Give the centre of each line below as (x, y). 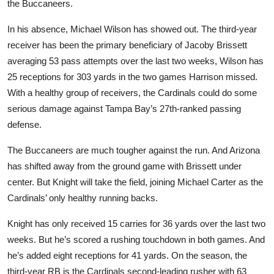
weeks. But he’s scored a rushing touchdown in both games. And (136, 239)
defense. (24, 124)
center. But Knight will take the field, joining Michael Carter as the (135, 182)
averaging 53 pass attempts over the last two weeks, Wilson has (135, 61)
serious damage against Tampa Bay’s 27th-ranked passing (124, 108)
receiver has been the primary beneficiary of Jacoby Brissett (127, 45)
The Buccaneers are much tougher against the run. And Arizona (134, 150)
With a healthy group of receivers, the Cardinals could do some (132, 92)
